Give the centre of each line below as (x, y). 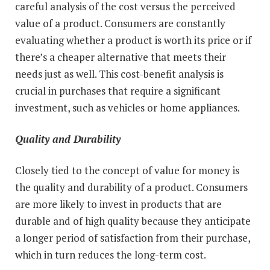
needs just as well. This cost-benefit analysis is (119, 74)
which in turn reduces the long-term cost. (111, 254)
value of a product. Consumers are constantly (120, 23)
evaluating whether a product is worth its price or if (133, 40)
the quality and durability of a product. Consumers (131, 187)
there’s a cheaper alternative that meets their (121, 57)
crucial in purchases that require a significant (118, 90)
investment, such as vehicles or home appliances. (127, 107)
